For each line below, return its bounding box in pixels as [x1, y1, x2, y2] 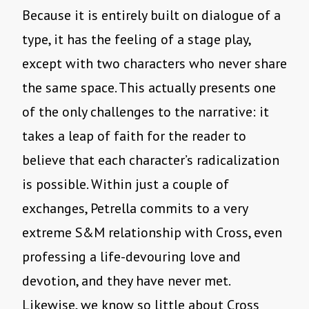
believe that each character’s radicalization [22, 151, 279, 170]
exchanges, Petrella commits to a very [22, 199, 248, 218]
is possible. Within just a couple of [22, 175, 229, 194]
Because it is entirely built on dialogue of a [22, 6, 281, 25]
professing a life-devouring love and [22, 248, 241, 266]
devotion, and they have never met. [22, 272, 230, 290]
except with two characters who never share [22, 54, 287, 73]
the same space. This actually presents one [22, 79, 276, 97]
